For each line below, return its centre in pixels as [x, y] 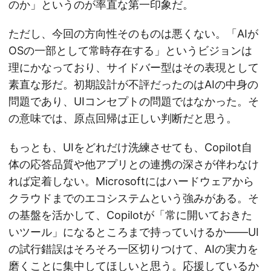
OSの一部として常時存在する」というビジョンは [130, 51]
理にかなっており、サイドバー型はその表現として [134, 68]
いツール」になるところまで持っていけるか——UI [134, 232]
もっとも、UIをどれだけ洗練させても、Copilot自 [130, 148]
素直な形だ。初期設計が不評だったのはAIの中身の [133, 85]
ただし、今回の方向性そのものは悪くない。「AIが [133, 34]
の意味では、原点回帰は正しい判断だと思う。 [123, 119]
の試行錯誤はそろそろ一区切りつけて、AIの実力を [133, 249]
